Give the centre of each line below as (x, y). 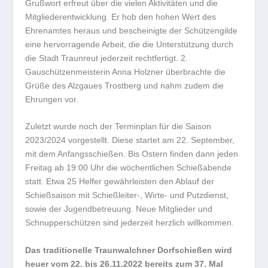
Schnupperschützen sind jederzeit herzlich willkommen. (130, 223)
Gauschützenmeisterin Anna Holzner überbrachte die (126, 71)
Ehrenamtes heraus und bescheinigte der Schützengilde (132, 30)
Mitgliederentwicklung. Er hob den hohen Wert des (121, 16)
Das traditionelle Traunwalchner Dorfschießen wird (129, 250)
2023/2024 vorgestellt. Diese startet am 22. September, (130, 140)
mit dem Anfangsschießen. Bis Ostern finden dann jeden (132, 154)
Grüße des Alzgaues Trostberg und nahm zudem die (125, 85)
